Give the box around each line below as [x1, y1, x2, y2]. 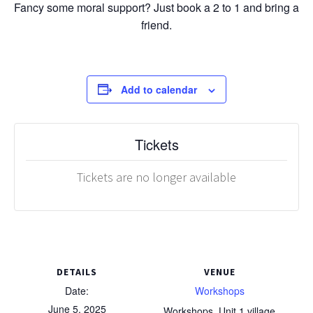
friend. [141, 16, 172, 33]
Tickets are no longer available [77, 168, 236, 185]
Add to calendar [121, 82, 197, 96]
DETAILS [57, 265, 97, 278]
